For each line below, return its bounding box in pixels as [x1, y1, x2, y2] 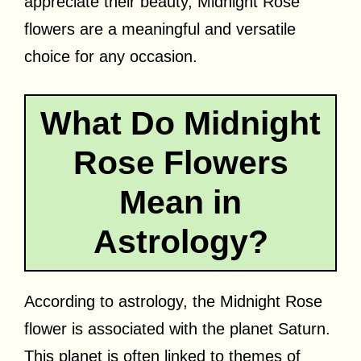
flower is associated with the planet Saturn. [24, 319, 330, 338]
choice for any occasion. [24, 47, 197, 65]
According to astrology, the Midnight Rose [24, 292, 322, 310]
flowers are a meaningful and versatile [24, 19, 296, 38]
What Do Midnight [40, 104, 321, 142]
